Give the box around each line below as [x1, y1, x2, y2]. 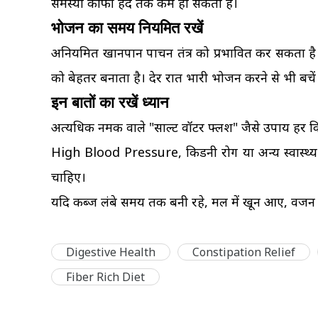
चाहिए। [51, 168, 86, 185]
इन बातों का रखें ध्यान [51, 94, 169, 111]
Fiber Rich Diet [66, 269, 145, 285]
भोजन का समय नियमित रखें [51, 19, 203, 37]
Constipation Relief [192, 244, 295, 260]
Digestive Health [66, 244, 155, 260]
